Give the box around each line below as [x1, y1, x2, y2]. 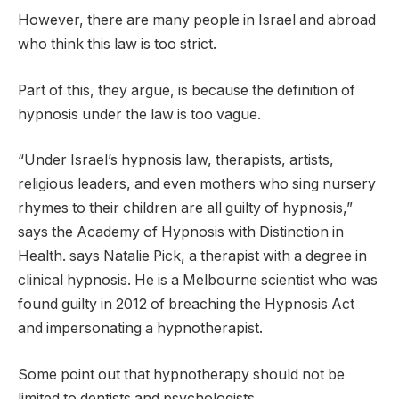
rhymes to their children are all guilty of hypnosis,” [18, 199, 353, 217]
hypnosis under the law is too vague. [18, 105, 261, 123]
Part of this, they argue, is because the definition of [18, 81, 355, 99]
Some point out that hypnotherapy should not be [18, 365, 345, 383]
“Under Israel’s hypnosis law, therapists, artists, [18, 151, 334, 169]
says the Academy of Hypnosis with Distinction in [18, 224, 344, 241]
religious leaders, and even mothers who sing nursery [18, 175, 376, 193]
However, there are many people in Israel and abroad [18, 12, 376, 29]
